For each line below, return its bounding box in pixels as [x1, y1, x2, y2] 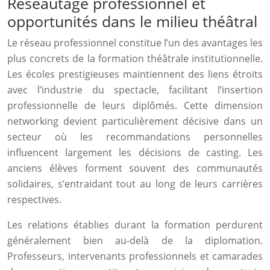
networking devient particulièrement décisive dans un [7, 115, 263, 128]
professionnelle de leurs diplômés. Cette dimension [7, 99, 263, 112]
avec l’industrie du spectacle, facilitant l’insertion [7, 83, 263, 96]
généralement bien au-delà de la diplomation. [7, 234, 263, 247]
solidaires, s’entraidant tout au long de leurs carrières [7, 177, 263, 190]
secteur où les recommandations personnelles [7, 130, 263, 143]
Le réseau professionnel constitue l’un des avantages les [7, 36, 263, 49]
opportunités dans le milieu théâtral [7, 11, 257, 31]
